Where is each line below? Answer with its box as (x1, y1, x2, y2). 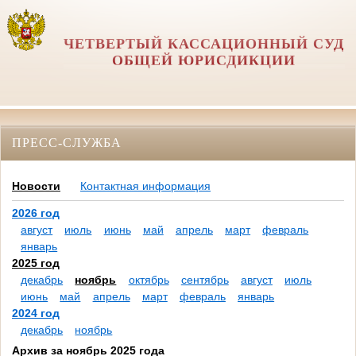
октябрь (128, 273, 169, 287)
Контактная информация (80, 180, 211, 193)
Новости (12, 180, 60, 193)
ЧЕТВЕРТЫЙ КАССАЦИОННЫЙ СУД (64, 36, 345, 52)
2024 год (12, 307, 60, 320)
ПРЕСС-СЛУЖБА (12, 135, 122, 149)
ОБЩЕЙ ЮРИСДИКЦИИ (112, 52, 296, 68)
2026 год (12, 207, 60, 220)
